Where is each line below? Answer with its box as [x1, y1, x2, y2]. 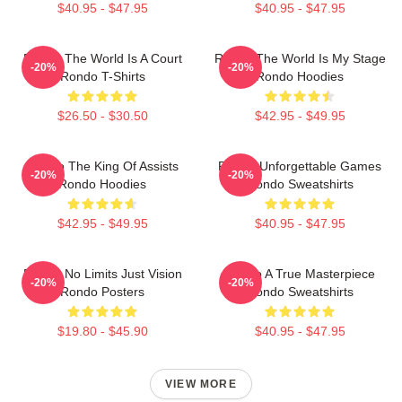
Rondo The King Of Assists [26, 159, 179, 173]
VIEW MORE [165, 378, 237, 390]
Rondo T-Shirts [59, 69, 145, 83]
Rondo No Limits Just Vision [22, 267, 182, 281]
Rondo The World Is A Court [22, 51, 182, 66]
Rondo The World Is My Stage [214, 51, 386, 66]
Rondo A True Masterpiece [224, 267, 375, 281]
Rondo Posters [60, 284, 144, 299]
